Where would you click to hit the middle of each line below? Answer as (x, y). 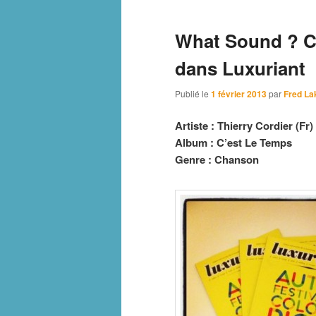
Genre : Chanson (217, 160)
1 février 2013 (239, 94)
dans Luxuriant (240, 68)
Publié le (193, 93)
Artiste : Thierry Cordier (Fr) (244, 126)
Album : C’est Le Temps (233, 143)
